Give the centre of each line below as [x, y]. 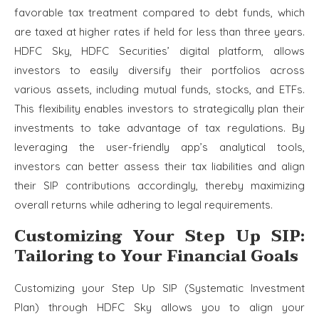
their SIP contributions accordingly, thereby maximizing [159, 186]
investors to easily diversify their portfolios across [159, 70]
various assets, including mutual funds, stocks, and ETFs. [159, 90]
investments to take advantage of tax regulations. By [159, 128]
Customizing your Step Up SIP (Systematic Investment [159, 288]
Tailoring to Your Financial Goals [156, 257]
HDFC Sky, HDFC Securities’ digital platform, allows [159, 51]
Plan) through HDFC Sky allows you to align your [159, 308]
